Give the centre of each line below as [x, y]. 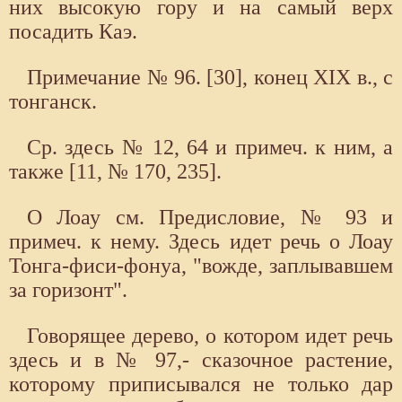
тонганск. [53, 101]
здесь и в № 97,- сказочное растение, [201, 359]
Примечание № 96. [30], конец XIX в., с [210, 77]
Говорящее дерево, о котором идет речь [210, 335]
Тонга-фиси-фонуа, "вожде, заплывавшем [201, 265]
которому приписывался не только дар [201, 384]
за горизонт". [68, 289]
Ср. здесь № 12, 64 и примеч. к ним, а [210, 147]
